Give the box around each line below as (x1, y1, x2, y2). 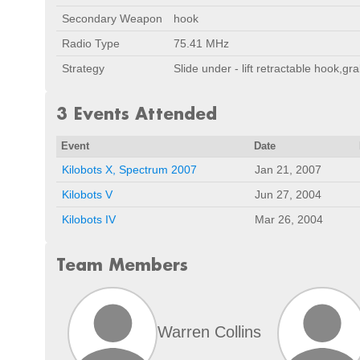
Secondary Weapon (62, 12, 162, 25)
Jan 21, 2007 (255, 163, 321, 176)
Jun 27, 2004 (255, 188, 321, 201)
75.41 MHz (174, 37, 229, 50)
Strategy (62, 62, 104, 75)
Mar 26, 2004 (255, 213, 323, 226)
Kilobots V (62, 188, 112, 201)
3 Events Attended (56, 103, 217, 124)
